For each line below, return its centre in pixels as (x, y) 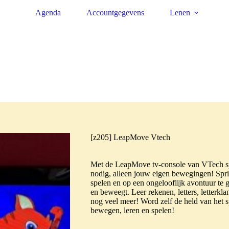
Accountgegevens (115, 13)
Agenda (48, 13)
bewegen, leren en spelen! (132, 210)
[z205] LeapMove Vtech (130, 137)
